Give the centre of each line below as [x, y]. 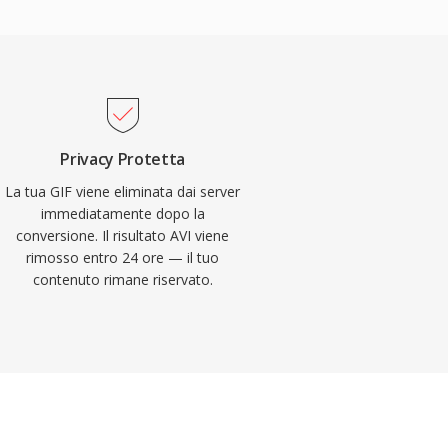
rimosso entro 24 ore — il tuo [123, 257]
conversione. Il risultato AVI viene [123, 235]
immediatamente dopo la [122, 213]
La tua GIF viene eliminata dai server [123, 191]
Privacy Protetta [123, 159]
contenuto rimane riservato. [122, 279]
